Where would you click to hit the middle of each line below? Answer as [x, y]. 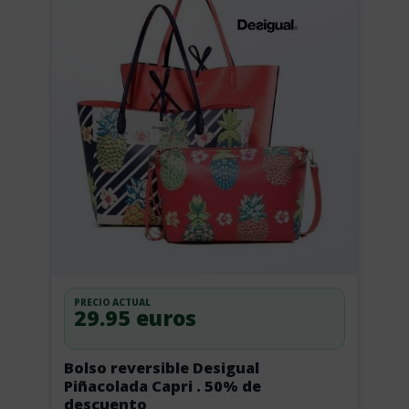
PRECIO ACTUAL [112, 302]
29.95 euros [135, 318]
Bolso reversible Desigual [161, 368]
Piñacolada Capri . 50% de [130, 386]
